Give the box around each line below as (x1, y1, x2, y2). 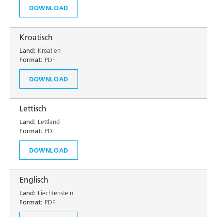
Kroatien (36, 46, 61, 54)
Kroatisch (19, 32, 53, 42)
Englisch (19, 175, 48, 185)
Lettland (36, 118, 60, 125)
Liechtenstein (36, 189, 73, 197)
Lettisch (19, 104, 46, 113)
